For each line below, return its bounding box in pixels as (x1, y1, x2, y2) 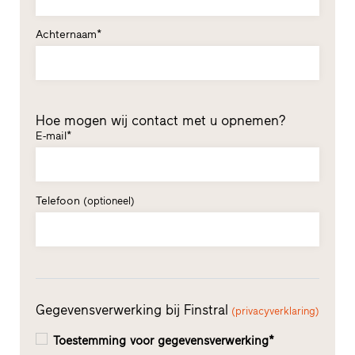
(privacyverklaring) (231, 304, 319, 317)
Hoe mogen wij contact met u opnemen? (35, 113, 286, 129)
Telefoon (35, 194, 83, 208)
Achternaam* (35, 28, 101, 42)
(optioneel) (82, 195, 135, 208)
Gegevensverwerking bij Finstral (35, 301, 228, 318)
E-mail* (35, 129, 71, 143)
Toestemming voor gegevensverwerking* (52, 333, 278, 348)
